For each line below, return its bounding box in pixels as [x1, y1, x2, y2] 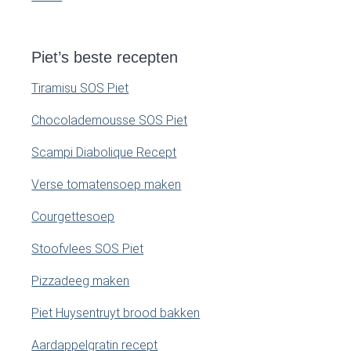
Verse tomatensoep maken [31, 176, 182, 192]
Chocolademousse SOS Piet [31, 112, 188, 128]
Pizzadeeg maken [31, 273, 130, 288]
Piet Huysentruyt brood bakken [31, 305, 201, 320]
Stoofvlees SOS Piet [31, 241, 144, 256]
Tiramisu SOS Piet [31, 80, 129, 96]
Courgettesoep [31, 208, 115, 224]
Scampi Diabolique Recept [31, 144, 177, 160]
